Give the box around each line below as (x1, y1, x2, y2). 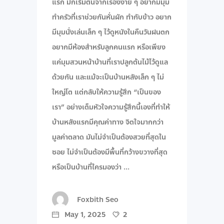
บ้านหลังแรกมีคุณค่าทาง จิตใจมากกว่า (52, 116, 163, 127)
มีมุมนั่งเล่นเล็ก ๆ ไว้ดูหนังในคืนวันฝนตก (52, 26, 169, 37)
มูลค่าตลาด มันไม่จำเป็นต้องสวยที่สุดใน (52, 131, 166, 142)
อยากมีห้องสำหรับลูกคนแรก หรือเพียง (52, 41, 165, 52)
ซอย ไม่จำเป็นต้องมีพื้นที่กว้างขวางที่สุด (52, 146, 167, 157)
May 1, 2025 (62, 209, 105, 220)
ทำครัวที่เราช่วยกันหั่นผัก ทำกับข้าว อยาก (52, 11, 171, 22)
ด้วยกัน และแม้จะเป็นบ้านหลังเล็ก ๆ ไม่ (52, 71, 164, 82)
